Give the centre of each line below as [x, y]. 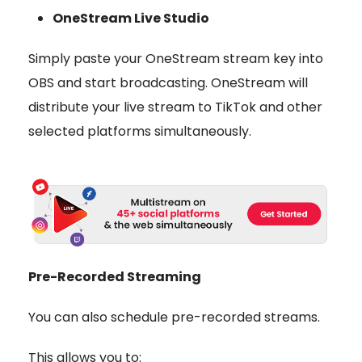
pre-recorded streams [244, 318]
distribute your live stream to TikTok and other [175, 107]
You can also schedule [100, 318]
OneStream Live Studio [131, 18]
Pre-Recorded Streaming [115, 277]
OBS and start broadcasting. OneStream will [168, 82]
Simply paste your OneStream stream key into [176, 58]
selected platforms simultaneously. [140, 131]
